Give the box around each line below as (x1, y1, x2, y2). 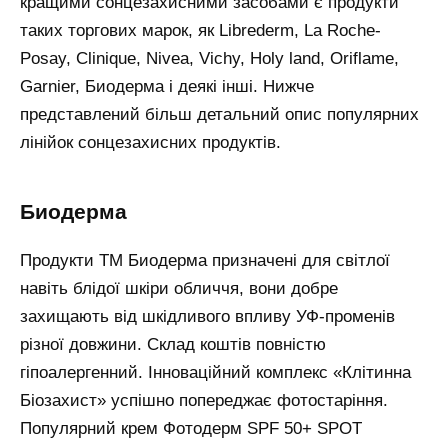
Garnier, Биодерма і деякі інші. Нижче (20, 76, 314, 96)
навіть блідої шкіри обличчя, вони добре (20, 279, 338, 299)
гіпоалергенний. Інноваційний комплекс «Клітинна (20, 363, 411, 383)
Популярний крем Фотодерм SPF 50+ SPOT (20, 419, 362, 439)
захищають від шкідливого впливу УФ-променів (20, 307, 395, 327)
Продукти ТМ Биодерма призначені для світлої (20, 251, 390, 271)
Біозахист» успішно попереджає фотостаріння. (20, 391, 388, 411)
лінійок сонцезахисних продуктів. (20, 132, 281, 152)
